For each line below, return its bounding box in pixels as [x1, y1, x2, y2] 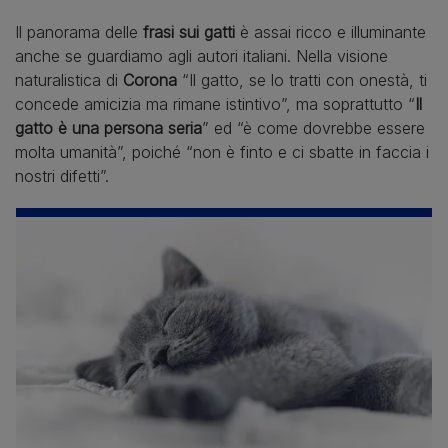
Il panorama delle [15, 21, 143, 42]
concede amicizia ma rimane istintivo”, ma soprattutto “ [15, 93, 415, 114]
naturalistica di [15, 69, 123, 90]
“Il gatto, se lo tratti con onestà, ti [182, 69, 427, 90]
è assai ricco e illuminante [240, 21, 426, 42]
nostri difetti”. [15, 165, 109, 186]
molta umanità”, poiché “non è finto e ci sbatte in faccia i [15, 141, 429, 162]
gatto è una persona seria [15, 117, 202, 138]
